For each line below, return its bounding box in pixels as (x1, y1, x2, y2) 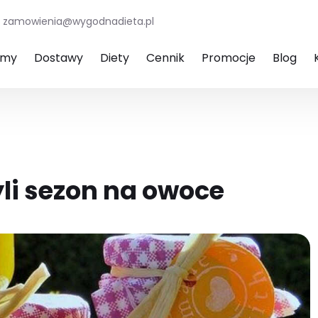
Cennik (146, 50, 185, 66)
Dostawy (34, 50, 83, 66)
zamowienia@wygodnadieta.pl (3, 13, 154, 28)
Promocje (202, 50, 256, 66)
